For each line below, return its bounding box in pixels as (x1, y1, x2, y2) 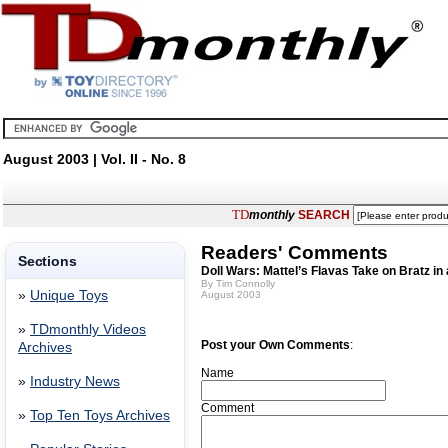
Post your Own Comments (201, 338, 350, 352)
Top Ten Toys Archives (30, 408, 170, 423)
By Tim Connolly (201, 278, 275, 289)
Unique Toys (30, 288, 108, 303)
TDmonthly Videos (30, 322, 146, 337)
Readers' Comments (201, 242, 388, 263)
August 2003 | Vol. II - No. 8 (3, 151, 186, 167)
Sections (18, 253, 77, 269)
